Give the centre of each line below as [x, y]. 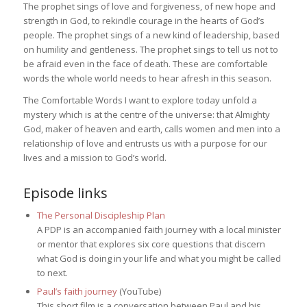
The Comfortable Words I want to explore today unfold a [140, 100]
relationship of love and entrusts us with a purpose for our [145, 144]
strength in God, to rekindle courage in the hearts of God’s [144, 21]
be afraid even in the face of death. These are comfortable [145, 64]
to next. [52, 273]
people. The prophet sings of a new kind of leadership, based [151, 35]
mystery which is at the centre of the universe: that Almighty [146, 115]
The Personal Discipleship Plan [101, 216]
